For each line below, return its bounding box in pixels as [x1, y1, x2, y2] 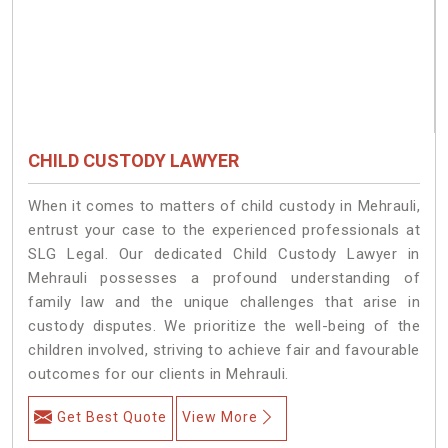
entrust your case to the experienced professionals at [28, 220, 420, 239]
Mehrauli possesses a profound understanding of [28, 268, 420, 287]
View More [182, 408, 258, 425]
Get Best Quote [57, 408, 167, 425]
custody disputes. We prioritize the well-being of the [28, 316, 420, 335]
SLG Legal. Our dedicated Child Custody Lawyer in [28, 244, 420, 263]
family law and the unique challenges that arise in [28, 292, 420, 311]
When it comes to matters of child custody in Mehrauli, [28, 196, 420, 215]
